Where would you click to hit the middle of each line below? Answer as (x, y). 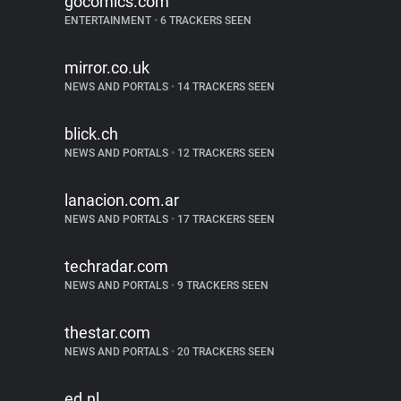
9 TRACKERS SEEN (222, 286)
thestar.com (107, 333)
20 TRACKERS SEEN (225, 352)
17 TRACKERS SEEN (225, 219)
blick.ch (91, 134)
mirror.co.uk (107, 68)
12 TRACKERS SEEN (225, 153)
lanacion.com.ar (122, 200)
